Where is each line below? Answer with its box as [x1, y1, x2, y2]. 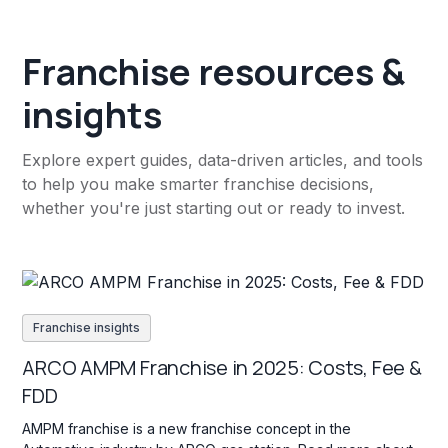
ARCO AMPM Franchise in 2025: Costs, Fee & [22, 353, 422, 381]
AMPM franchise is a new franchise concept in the [22, 419, 352, 437]
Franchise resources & [22, 47, 406, 97]
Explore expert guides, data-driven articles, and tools [22, 150, 424, 171]
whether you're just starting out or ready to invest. [22, 198, 406, 219]
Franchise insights [33, 319, 141, 335]
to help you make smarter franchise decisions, [22, 174, 375, 195]
